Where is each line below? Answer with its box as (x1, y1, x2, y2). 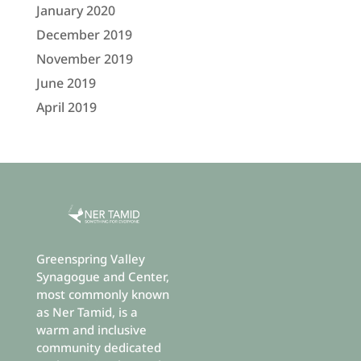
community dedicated (35, 339, 161, 356)
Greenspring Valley (35, 251, 145, 268)
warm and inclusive (35, 322, 147, 338)
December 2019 (35, 25, 132, 44)
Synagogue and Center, (35, 268, 169, 285)
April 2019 (35, 98, 97, 116)
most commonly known (35, 286, 169, 303)
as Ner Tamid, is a (35, 304, 138, 321)
